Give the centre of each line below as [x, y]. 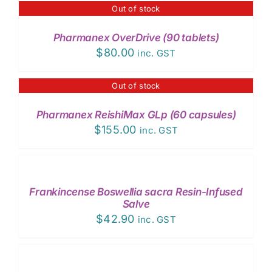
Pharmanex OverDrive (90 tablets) [136, 37]
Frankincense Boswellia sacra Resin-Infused [136, 192]
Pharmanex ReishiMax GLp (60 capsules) [136, 114]
